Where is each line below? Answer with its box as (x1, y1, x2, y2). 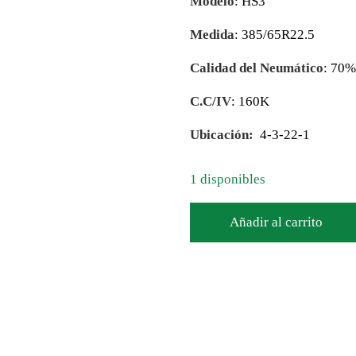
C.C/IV (190, 94, 231, 110)
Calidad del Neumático (190, 60, 323, 76)
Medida (190, 27, 234, 43)
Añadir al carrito (230, 215, 323, 230)
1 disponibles (190, 172, 265, 188)
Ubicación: (190, 127, 257, 143)
